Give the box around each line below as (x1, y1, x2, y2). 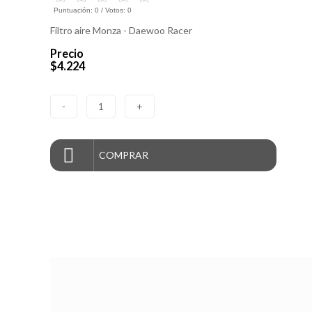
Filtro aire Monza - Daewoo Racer (50, 24, 192, 36)
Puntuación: (54, 6, 95, 15)
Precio (50, 47, 84, 61)
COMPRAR (99, 148, 148, 161)
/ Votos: (99, 6, 127, 15)
